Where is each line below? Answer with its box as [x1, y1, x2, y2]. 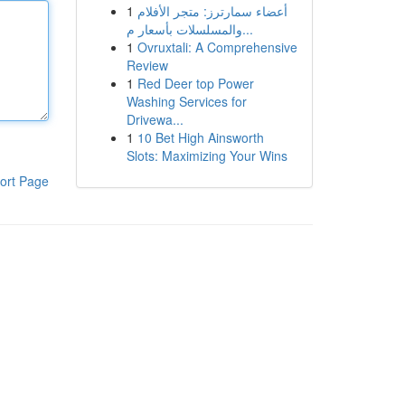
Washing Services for [126, 92, 247, 110]
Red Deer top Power [137, 74, 254, 92]
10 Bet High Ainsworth [137, 128, 264, 146]
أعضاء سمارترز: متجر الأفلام [137, 2, 287, 20]
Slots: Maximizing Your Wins [126, 146, 287, 165]
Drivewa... [126, 110, 184, 128]
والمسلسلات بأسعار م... [241, 20, 253, 38]
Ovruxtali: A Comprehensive [137, 38, 297, 56]
